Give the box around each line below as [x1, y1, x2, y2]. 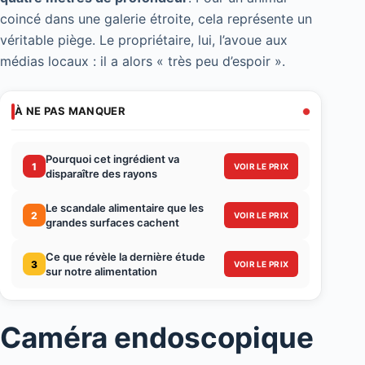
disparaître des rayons [46, 167, 157, 181]
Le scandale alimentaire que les [46, 201, 204, 215]
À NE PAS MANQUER [15, 104, 125, 118]
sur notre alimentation [46, 265, 157, 279]
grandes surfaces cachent [46, 216, 179, 230]
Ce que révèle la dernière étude [46, 250, 205, 264]
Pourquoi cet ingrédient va [46, 152, 179, 166]
